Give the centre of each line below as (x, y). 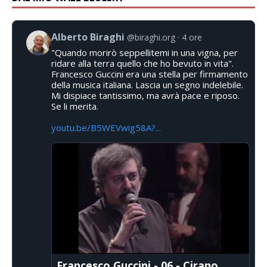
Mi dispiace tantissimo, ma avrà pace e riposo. (145, 96)
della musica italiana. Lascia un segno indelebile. (147, 85)
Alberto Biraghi (88, 37)
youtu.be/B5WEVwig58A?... (106, 128)
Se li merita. (75, 106)
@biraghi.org (151, 38)
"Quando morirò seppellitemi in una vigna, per (145, 53)
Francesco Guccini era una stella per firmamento (150, 74)
